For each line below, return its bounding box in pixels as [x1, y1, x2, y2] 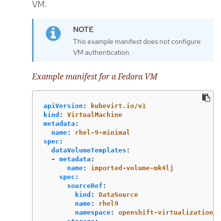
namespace [75, 208, 110, 216]
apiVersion [43, 102, 83, 110]
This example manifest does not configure [73, 37, 201, 46]
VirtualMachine [67, 110, 122, 118]
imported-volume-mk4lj [91, 164, 174, 172]
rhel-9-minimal [75, 128, 130, 136]
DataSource [99, 190, 138, 198]
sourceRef [67, 182, 103, 189]
